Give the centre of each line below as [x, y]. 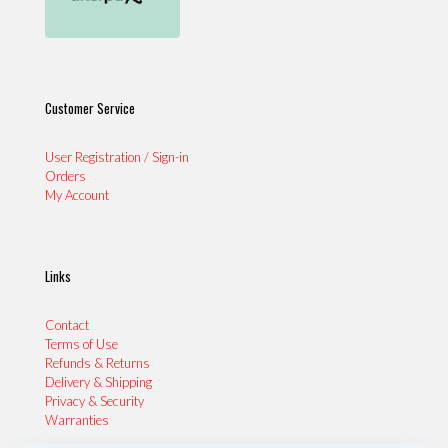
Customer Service [90, 108]
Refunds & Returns [97, 363]
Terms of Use [81, 344]
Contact [67, 325]
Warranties [77, 420]
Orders [65, 176]
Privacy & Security [94, 401]
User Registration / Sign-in [117, 157]
